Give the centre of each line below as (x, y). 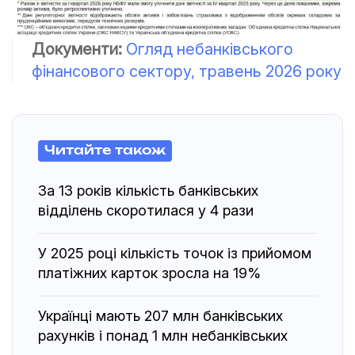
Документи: (79, 50)
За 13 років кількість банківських (148, 191)
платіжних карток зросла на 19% (149, 273)
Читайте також (105, 151)
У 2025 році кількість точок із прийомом (175, 254)
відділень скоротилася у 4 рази (146, 211)
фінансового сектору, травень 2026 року (187, 72)
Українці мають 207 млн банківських (160, 316)
